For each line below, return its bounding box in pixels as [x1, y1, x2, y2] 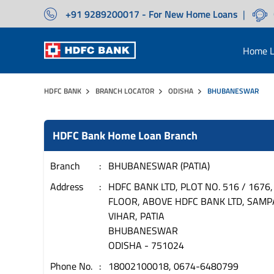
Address [50, 179, 83, 194]
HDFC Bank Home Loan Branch [53, 127, 198, 144]
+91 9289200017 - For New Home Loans [65, 6, 239, 21]
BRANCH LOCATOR [95, 85, 154, 97]
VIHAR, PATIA [108, 209, 165, 223]
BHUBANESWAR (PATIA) [108, 158, 210, 173]
